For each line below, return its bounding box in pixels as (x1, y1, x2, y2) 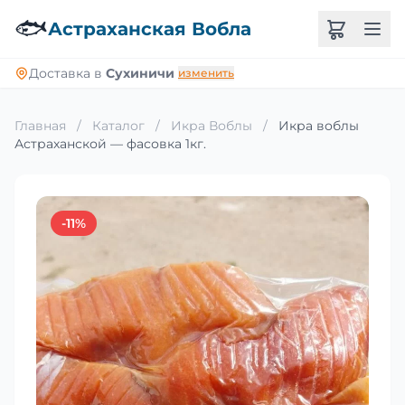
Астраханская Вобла (48, 18, 251, 40)
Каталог (92, 118, 145, 134)
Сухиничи (106, 65, 174, 81)
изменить (178, 66, 234, 80)
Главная (14, 118, 66, 134)
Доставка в (29, 65, 106, 81)
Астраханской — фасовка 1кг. (14, 136, 206, 152)
